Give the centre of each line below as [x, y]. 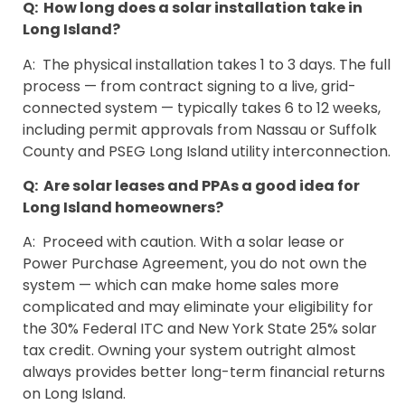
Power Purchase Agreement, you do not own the [195, 264]
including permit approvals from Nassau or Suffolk [200, 129]
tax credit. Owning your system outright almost [189, 351]
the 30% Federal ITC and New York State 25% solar [200, 329]
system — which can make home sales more [181, 286]
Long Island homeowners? [123, 208]
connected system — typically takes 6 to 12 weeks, [202, 108]
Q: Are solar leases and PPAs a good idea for [191, 186]
